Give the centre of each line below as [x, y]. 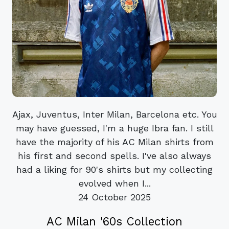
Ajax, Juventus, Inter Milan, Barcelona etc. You [114, 114]
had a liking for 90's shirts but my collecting [114, 170]
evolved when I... [114, 184]
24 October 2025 [114, 197]
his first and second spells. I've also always [114, 156]
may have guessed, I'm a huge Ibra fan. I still [114, 128]
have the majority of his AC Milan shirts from [114, 142]
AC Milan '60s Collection [114, 221]
